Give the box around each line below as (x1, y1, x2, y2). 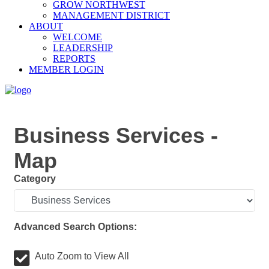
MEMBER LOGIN (29, 64, 104, 74)
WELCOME (53, 32, 102, 42)
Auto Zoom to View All (35, 251, 129, 261)
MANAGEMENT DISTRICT (53, 10, 170, 20)
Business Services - (14, 123, 218, 148)
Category (14, 174, 56, 184)
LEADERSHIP (53, 43, 113, 53)
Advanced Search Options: (14, 222, 137, 232)
